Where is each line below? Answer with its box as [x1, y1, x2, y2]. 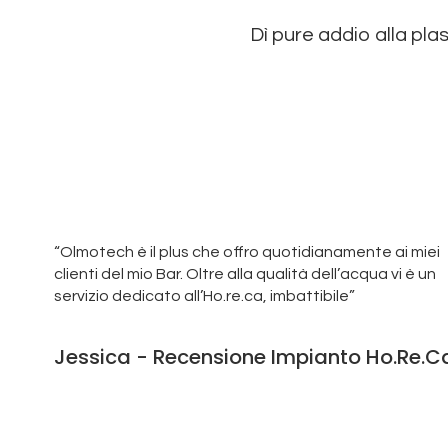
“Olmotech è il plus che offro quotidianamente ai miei [53, 244, 440, 261]
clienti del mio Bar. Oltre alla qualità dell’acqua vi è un [53, 266, 436, 283]
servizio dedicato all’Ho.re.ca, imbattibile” [53, 288, 355, 305]
